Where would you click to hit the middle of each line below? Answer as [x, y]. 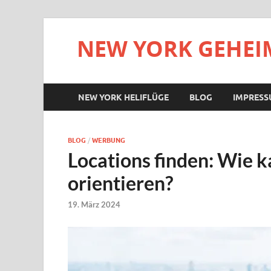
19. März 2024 [94, 205]
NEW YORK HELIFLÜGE [123, 97]
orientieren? [120, 183]
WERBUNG [109, 140]
